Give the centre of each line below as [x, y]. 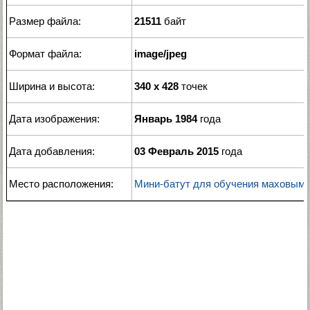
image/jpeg [161, 54]
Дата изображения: [54, 119]
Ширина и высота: [52, 86]
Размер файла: [45, 21]
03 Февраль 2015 [176, 151]
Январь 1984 [166, 119]
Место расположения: [61, 184]
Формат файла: [45, 54]
